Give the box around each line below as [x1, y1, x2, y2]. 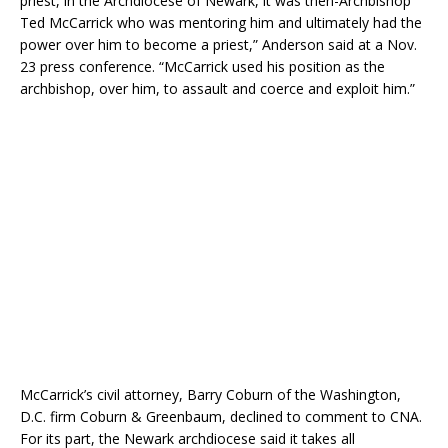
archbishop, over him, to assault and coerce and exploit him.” [20, 78, 415, 98]
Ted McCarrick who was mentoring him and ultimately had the [20, 12, 422, 32]
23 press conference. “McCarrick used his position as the [20, 56, 385, 76]
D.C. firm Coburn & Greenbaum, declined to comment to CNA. [20, 406, 422, 426]
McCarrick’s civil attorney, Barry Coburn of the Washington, [20, 384, 401, 404]
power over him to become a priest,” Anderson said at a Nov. [20, 34, 417, 54]
